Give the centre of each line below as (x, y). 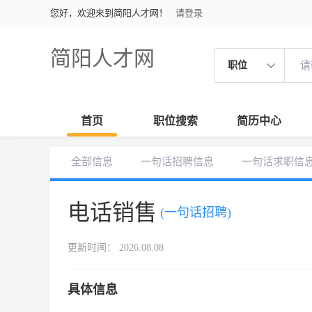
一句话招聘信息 (177, 162)
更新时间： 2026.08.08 (116, 248)
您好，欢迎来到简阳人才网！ (109, 13)
